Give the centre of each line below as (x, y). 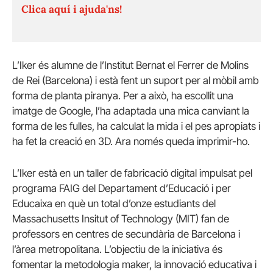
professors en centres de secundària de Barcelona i (126, 234)
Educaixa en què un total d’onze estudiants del (114, 203)
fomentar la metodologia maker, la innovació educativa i (134, 264)
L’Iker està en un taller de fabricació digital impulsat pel (132, 173)
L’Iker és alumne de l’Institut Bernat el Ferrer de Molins (130, 66)
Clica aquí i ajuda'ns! (72, 9)
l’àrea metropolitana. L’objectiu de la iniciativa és (117, 249)
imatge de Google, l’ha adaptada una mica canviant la (131, 111)
